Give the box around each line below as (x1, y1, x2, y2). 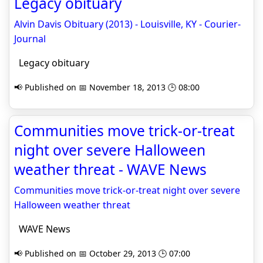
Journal (14, 32, 46, 45)
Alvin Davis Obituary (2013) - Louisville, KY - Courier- (14, 18, 241, 31)
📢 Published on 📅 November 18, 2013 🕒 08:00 (14, 82, 200, 93)
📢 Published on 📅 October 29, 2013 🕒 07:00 (14, 248, 190, 259)
